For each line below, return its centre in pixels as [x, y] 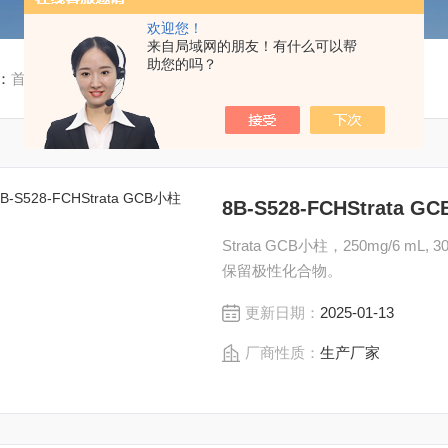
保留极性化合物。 [282, 270]
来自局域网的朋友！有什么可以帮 [252, 46]
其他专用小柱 [266, 78]
